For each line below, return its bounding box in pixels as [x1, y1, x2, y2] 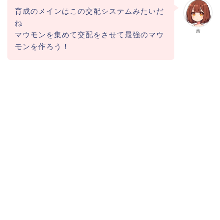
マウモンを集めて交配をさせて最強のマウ [14, 30, 164, 39]
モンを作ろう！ [14, 42, 70, 51]
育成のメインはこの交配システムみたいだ [14, 6, 164, 15]
